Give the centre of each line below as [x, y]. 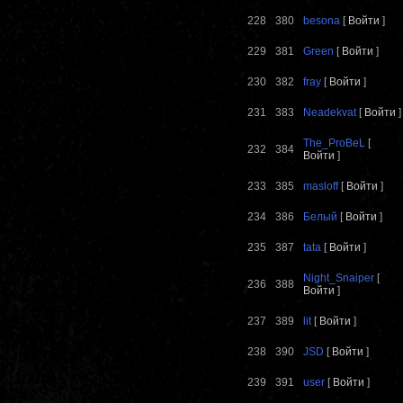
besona [322, 21]
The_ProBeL [334, 143]
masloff [321, 187]
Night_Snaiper [339, 278]
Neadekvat [330, 113]
